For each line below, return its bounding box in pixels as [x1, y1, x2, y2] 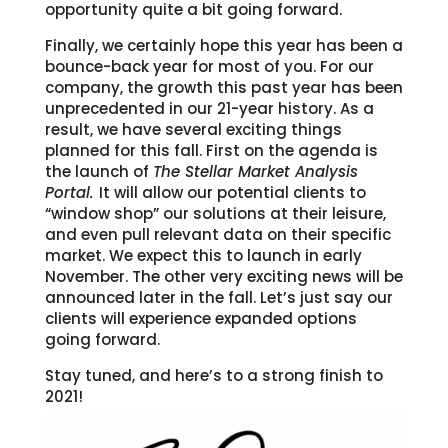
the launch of [44, 160, 153, 182]
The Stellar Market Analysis [152, 160, 358, 182]
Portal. [44, 181, 99, 203]
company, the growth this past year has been [44, 76, 403, 98]
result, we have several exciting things [44, 118, 342, 140]
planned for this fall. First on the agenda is [44, 139, 378, 161]
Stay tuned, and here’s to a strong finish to [44, 364, 383, 386]
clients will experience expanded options [44, 307, 357, 329]
